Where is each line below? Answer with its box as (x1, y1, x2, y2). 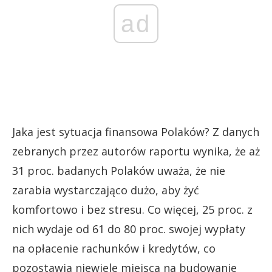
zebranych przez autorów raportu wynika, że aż (12, 144, 260, 158)
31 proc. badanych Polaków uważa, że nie (12, 163, 225, 178)
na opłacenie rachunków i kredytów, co (12, 241, 216, 256)
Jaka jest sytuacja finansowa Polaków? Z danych (12, 124, 259, 139)
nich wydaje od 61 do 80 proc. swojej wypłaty (12, 222, 245, 236)
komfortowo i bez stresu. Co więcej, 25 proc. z (12, 202, 253, 217)
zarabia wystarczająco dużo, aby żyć (12, 183, 199, 197)
